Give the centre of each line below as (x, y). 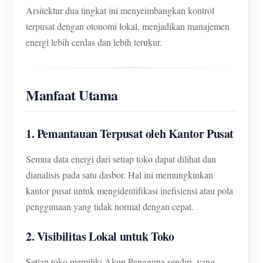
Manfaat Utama (72, 95)
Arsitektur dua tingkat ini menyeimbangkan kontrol (120, 10)
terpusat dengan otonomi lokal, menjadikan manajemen (128, 26)
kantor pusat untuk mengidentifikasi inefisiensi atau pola (129, 190)
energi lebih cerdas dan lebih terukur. (94, 42)
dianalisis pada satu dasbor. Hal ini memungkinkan (119, 175)
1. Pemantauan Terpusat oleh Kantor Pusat (130, 134)
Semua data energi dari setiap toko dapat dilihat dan (121, 159)
